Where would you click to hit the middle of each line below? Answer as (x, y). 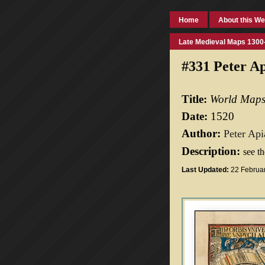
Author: (203, 133)
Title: (196, 99)
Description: (212, 151)
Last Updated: (205, 170)
